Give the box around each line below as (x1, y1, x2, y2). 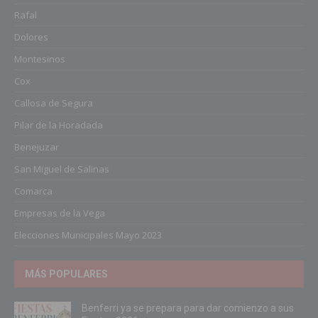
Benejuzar (14, 141, 59, 154)
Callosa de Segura (14, 97, 93, 110)
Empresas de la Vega (14, 207, 105, 220)
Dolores (14, 31, 48, 44)
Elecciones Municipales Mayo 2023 (14, 229, 162, 242)
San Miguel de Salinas (14, 163, 109, 176)
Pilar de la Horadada (14, 119, 103, 132)
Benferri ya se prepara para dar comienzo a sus (82, 302, 294, 314)
